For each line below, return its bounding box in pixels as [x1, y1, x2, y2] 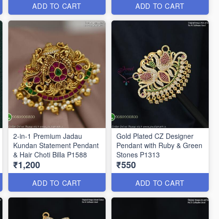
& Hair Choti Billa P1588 [13, 150, 88, 159]
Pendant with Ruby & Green [116, 140, 203, 150]
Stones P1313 [116, 150, 160, 159]
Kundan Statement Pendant [13, 140, 99, 150]
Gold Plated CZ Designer [116, 131, 194, 141]
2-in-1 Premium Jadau [13, 131, 83, 141]
